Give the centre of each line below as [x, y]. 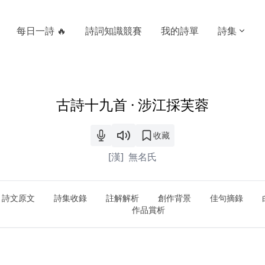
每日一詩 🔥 [41, 31]
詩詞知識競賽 [114, 31]
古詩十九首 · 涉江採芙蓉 [132, 104]
